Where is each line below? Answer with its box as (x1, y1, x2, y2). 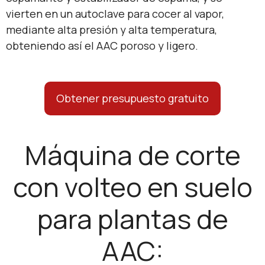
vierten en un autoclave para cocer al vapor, (6, 6, 224, 21)
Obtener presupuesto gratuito (56, 91, 209, 105)
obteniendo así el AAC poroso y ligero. (6, 38, 198, 53)
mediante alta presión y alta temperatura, (6, 22, 217, 37)
